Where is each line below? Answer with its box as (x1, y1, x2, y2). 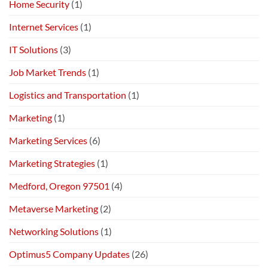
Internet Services (9, 20, 78, 32)
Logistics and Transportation (9, 89, 126, 100)
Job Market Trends (9, 66, 86, 78)
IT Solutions (9, 43, 58, 55)
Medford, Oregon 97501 (9, 179, 109, 191)
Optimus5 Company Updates (9, 248, 130, 260)
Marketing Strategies (9, 157, 95, 169)
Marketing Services (9, 134, 87, 146)
